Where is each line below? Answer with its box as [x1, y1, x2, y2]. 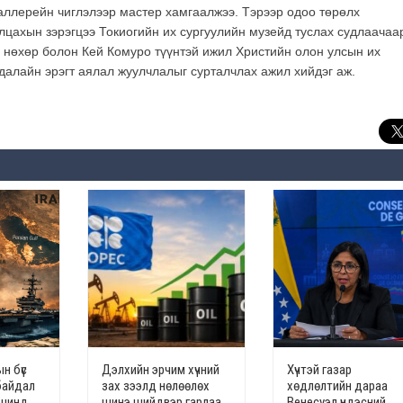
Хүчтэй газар [286, 362, 352, 379]
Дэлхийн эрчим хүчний [101, 362, 219, 379]
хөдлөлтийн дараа [286, 378, 388, 395]
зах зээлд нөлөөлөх [101, 378, 210, 395]
